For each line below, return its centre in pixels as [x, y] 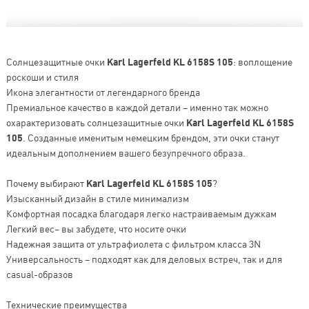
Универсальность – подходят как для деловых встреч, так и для [144, 259]
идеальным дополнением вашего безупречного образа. [126, 152]
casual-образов [39, 274]
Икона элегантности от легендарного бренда [103, 92]
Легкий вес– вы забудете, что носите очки [96, 228]
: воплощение [262, 61]
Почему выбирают [46, 183]
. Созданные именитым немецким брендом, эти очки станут [151, 137]
